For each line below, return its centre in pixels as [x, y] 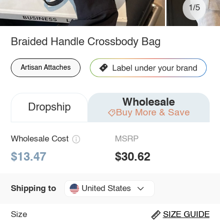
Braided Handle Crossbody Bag [85, 42]
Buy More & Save [153, 112]
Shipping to [33, 189]
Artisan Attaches [45, 68]
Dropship [49, 107]
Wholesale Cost [40, 139]
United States [106, 189]
